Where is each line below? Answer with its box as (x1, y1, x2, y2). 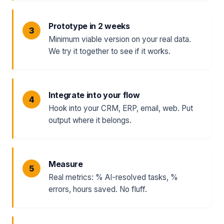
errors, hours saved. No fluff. (48, 184, 147, 194)
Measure (48, 159, 83, 169)
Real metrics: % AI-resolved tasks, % (48, 172, 178, 182)
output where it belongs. (48, 115, 131, 125)
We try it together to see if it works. (48, 46, 170, 56)
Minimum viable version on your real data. (48, 34, 191, 44)
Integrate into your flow (48, 90, 140, 100)
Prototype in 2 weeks (48, 21, 130, 31)
